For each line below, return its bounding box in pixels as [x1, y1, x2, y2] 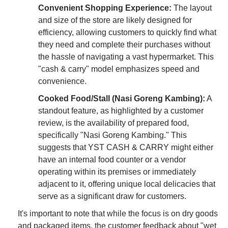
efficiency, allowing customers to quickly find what [38, 27, 216, 37]
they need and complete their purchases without [38, 40, 210, 49]
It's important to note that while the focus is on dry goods [18, 209, 218, 218]
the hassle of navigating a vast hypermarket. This [38, 52, 214, 61]
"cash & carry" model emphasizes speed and [38, 64, 199, 73]
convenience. [38, 76, 87, 85]
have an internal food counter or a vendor [38, 155, 186, 164]
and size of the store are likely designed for [38, 15, 192, 24]
